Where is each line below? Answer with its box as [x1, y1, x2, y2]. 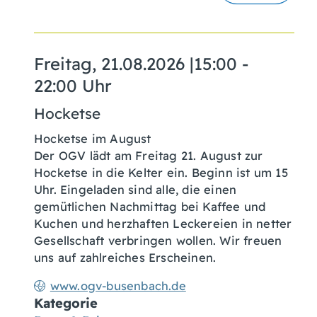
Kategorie [34, 294, 98, 311]
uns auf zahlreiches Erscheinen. [34, 250, 217, 265]
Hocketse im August [34, 131, 151, 146]
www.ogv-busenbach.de [50, 278, 186, 293]
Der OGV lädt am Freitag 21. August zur [34, 148, 263, 163]
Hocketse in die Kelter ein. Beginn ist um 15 [34, 165, 288, 180]
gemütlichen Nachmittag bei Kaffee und [34, 199, 266, 214]
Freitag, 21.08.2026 [34, 52, 185, 74]
